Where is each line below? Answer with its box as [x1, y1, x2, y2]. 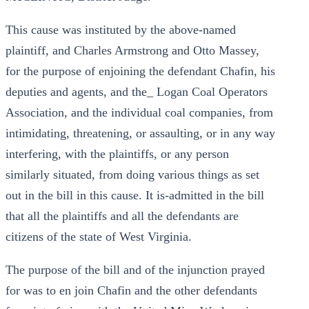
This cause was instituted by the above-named [6, 23, 236, 37]
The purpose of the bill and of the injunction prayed [6, 263, 265, 277]
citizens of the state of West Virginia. [6, 230, 192, 243]
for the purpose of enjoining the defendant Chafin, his [6, 64, 275, 78]
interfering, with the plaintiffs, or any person [6, 147, 229, 161]
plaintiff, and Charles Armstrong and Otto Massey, [6, 43, 259, 57]
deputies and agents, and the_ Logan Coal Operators [6, 85, 268, 99]
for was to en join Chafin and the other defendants [6, 283, 257, 297]
